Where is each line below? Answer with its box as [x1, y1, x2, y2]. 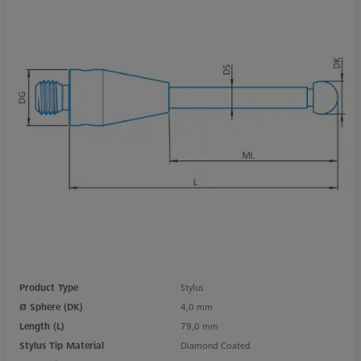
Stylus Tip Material [19, 338, 104, 352]
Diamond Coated [180, 338, 251, 352]
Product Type [19, 280, 78, 294]
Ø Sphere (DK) [19, 299, 83, 313]
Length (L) [19, 318, 64, 333]
